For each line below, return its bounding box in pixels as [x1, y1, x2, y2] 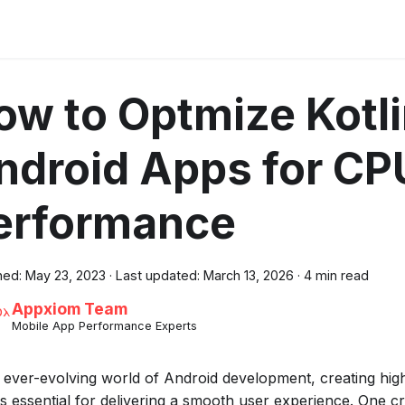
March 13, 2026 [203, 268, 294, 283]
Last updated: [116, 268, 200, 283]
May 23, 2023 [25, 268, 106, 283]
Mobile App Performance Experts [11, 319, 197, 334]
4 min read [304, 268, 369, 283]
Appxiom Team [11, 299, 127, 319]
